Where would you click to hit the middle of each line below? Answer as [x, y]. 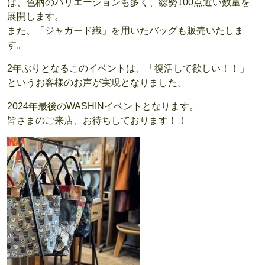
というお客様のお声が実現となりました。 [97, 83]
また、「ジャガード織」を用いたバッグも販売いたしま [125, 30]
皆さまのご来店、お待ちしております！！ [97, 120]
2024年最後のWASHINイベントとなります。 [103, 106]
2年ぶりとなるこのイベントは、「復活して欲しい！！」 [128, 68]
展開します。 [35, 16]
